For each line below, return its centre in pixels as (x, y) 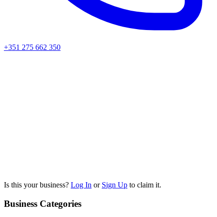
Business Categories (43, 204)
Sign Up (115, 185)
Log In (81, 185)
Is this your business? (37, 185)
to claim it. (144, 185)
